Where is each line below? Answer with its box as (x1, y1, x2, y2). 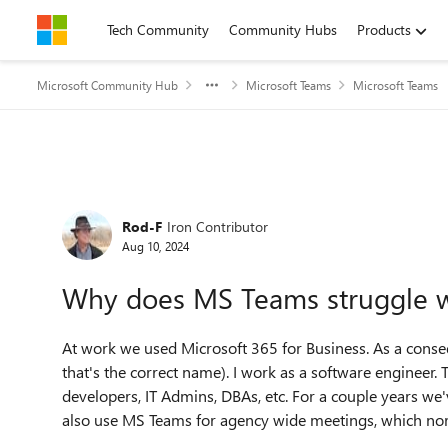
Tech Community (107, 20, 209, 39)
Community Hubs (229, 20, 337, 39)
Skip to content (57, 20, 150, 39)
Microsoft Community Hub (37, 77, 178, 93)
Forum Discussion (35, 182, 286, 225)
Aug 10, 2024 (122, 237, 189, 254)
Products (357, 20, 411, 39)
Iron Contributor (167, 216, 268, 236)
